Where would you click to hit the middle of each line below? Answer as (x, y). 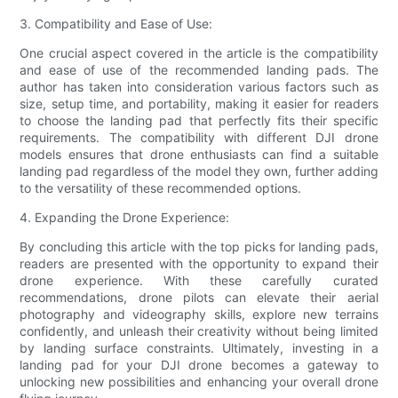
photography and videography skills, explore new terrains (199, 314)
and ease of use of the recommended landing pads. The (199, 69)
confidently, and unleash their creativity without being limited (199, 330)
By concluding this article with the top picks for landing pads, (199, 246)
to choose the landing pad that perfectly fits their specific (199, 120)
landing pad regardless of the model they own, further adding (199, 171)
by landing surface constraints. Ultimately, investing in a (199, 347)
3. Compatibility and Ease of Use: (116, 23)
